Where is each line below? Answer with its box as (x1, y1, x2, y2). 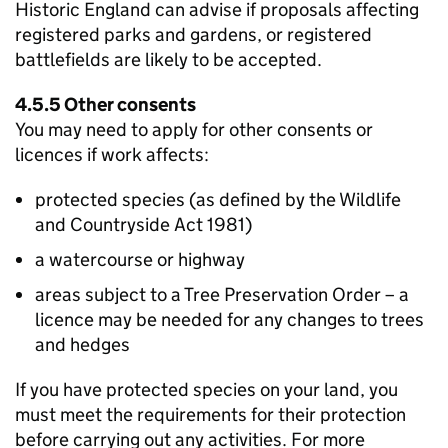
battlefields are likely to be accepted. (15, 48, 322, 71)
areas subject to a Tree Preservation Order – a (35, 283, 409, 306)
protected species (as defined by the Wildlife (35, 188, 401, 211)
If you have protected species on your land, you (15, 378, 398, 401)
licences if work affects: (15, 143, 209, 166)
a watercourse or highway (35, 248, 245, 271)
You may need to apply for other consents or (15, 118, 373, 141)
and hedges (35, 333, 130, 356)
